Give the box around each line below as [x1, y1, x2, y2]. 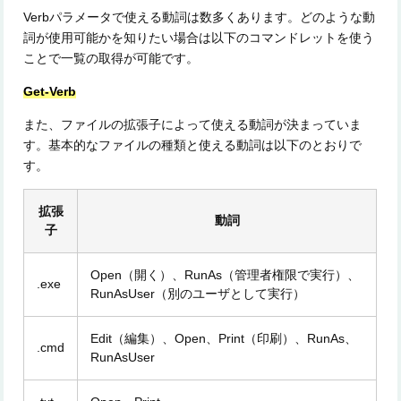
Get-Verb [23, 84, 77, 99]
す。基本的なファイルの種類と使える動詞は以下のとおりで [23, 138, 363, 153]
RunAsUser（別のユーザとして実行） [90, 286, 306, 302]
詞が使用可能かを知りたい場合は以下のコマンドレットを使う [23, 30, 375, 46]
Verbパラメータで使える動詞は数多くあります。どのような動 [23, 10, 376, 25]
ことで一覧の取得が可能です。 [23, 51, 200, 66]
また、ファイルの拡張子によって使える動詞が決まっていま [23, 117, 363, 132]
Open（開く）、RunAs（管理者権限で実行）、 [90, 268, 361, 283]
